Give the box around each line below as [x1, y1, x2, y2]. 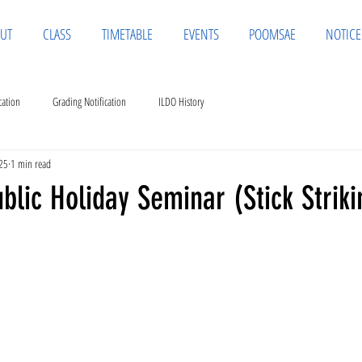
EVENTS [183, 24, 219, 44]
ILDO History [158, 93, 204, 109]
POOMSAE [249, 24, 296, 44]
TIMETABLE [102, 24, 153, 44]
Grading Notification [53, 93, 126, 109]
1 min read [11, 155, 51, 171]
